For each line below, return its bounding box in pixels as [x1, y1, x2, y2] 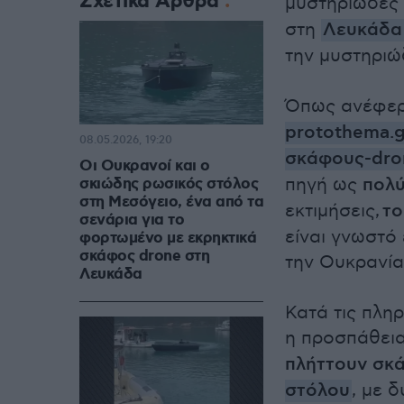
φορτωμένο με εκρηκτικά [79, 228, 256, 249]
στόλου [285, 380, 350, 402]
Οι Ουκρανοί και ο [79, 156, 210, 177]
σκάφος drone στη [79, 246, 209, 267]
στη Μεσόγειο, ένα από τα [79, 192, 263, 213]
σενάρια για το [79, 210, 184, 231]
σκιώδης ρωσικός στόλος [79, 174, 258, 195]
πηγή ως [285, 174, 363, 196]
